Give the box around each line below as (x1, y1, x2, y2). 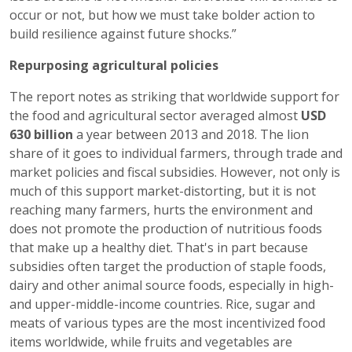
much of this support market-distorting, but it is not (9, 182, 316, 200)
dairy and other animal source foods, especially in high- (9, 277, 334, 294)
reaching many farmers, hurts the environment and (9, 201, 313, 218)
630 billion (9, 126, 73, 143)
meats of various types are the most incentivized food (9, 314, 325, 332)
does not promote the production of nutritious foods (9, 220, 322, 237)
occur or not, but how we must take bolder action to (9, 6, 315, 24)
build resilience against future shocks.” (9, 25, 236, 42)
